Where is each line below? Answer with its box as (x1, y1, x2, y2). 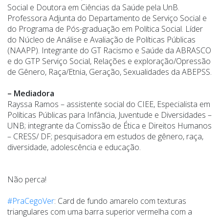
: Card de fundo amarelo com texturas (54, 196, 186, 207)
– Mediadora (7, 88, 56, 99)
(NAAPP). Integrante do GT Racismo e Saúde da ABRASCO (7, 45, 211, 56)
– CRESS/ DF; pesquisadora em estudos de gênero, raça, (7, 131, 203, 142)
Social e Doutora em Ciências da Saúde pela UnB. (7, 2, 179, 13)
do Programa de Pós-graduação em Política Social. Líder (7, 23, 203, 35)
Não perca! (7, 174, 46, 185)
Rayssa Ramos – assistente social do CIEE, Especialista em (7, 99, 210, 110)
